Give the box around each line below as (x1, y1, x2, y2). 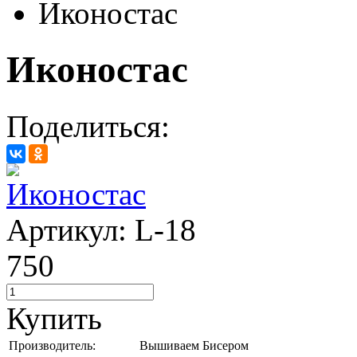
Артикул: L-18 (6, 212, 196, 247)
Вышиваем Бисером (139, 338, 249, 352)
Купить (6, 300, 102, 335)
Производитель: (9, 338, 96, 352)
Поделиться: (6, 108, 170, 143)
